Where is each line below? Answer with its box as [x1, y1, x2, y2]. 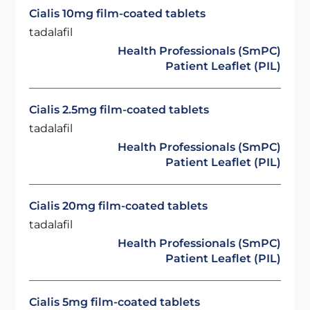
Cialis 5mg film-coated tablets [29, 295, 201, 309]
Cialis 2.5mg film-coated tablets [29, 103, 210, 116]
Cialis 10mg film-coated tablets [29, 7, 206, 20]
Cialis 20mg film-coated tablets [29, 199, 208, 212]
